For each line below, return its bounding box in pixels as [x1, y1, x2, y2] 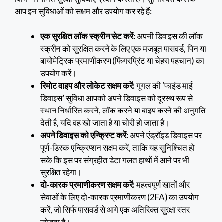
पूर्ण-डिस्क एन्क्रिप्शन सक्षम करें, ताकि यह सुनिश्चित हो [40, 142, 195, 153]
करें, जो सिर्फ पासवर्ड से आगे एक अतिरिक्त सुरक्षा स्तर [40, 204, 190, 215]
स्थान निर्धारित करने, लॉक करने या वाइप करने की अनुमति [40, 105, 206, 116]
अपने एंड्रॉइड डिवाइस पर [128, 130, 202, 141]
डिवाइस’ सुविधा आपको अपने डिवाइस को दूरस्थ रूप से [40, 93, 193, 104]
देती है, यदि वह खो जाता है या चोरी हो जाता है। [40, 117, 169, 128]
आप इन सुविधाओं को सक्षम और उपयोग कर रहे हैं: [15, 5, 152, 16]
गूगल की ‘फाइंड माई [135, 80, 193, 91]
